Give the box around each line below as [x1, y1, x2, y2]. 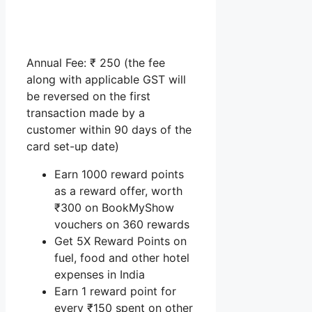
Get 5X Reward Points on [54, 234, 187, 249]
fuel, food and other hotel [54, 251, 189, 265]
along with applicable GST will [26, 72, 186, 87]
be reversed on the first [26, 89, 150, 104]
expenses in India [54, 267, 145, 282]
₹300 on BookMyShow [54, 201, 174, 215]
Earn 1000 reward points [54, 167, 184, 182]
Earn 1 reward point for [54, 284, 176, 299]
